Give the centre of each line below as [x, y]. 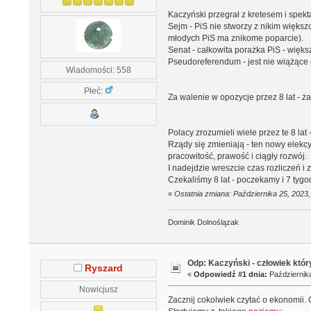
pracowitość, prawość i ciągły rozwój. [237, 156]
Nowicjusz [98, 289]
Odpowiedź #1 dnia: [231, 275]
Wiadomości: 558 [98, 69]
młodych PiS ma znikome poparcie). [235, 38]
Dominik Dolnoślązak [203, 222]
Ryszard [104, 268]
